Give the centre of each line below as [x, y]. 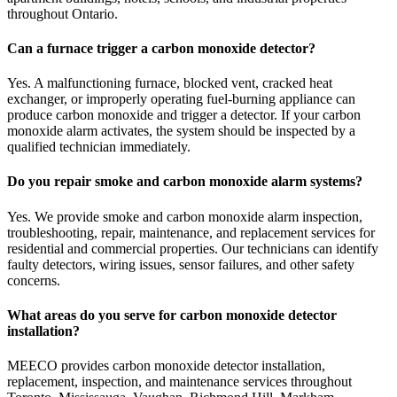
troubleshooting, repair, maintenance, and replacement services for [191, 232]
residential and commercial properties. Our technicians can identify [193, 248]
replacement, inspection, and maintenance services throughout [179, 382]
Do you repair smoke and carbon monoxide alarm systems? [185, 182]
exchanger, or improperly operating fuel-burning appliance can [181, 99]
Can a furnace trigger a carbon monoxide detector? [161, 48]
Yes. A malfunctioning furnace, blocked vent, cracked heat [170, 83]
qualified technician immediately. [99, 147]
